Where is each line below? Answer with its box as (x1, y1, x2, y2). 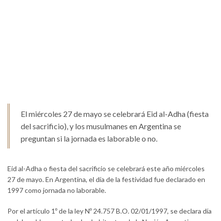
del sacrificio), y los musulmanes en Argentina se (21, 121, 181, 131)
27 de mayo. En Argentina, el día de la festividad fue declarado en (7, 175, 205, 184)
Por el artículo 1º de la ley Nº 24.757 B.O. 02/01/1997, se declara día (7, 206, 212, 215)
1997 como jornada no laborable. (7, 185, 106, 194)
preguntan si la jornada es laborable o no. (21, 133, 157, 143)
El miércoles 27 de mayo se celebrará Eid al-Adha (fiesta (21, 109, 209, 118)
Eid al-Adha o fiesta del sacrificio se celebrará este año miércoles (7, 164, 205, 173)
